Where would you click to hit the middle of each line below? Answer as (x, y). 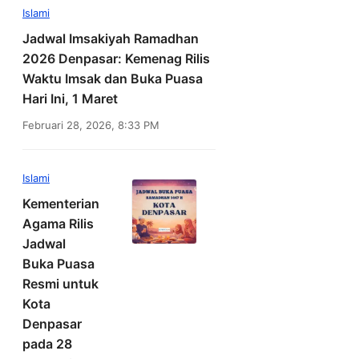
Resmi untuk (61, 284)
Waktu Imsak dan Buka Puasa (113, 79)
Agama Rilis (58, 224)
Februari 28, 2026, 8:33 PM (91, 125)
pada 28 (47, 344)
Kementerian (61, 204)
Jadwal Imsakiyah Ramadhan (111, 39)
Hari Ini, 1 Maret (70, 99)
